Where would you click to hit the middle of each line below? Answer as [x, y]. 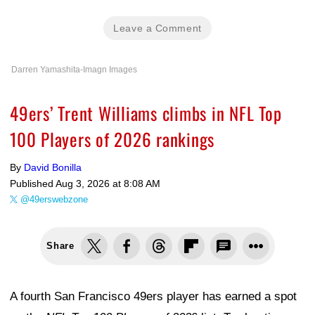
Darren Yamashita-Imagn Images [74, 70]
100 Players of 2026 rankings [112, 139]
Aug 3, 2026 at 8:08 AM [108, 184]
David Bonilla [53, 167]
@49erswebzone [54, 199]
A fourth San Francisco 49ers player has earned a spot [153, 296]
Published [33, 184]
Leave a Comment [157, 28]
